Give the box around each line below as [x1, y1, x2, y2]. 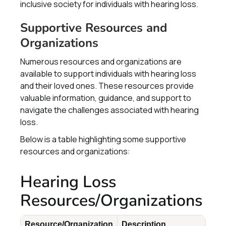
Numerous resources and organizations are [20, 56, 182, 67]
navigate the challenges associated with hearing [20, 104, 199, 116]
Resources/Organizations [20, 190, 202, 211]
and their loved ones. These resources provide [20, 80, 194, 91]
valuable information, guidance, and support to [20, 92, 191, 103]
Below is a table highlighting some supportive [20, 134, 186, 145]
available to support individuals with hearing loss [20, 68, 196, 79]
